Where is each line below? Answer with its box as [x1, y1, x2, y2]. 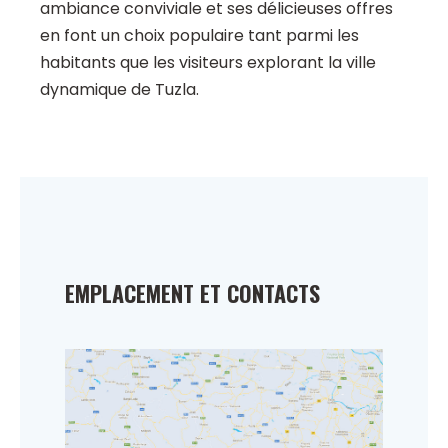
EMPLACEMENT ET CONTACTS [65, 277, 320, 310]
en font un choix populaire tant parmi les [40, 24, 359, 48]
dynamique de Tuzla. [40, 78, 199, 102]
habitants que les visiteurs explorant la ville [40, 51, 376, 75]
